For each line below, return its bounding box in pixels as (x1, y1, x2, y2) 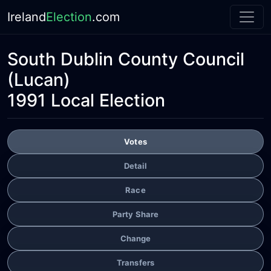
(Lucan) (7, 69, 70, 90)
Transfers (116, 257, 155, 267)
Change (120, 233, 151, 243)
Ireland (7, 10, 46, 24)
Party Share (112, 209, 159, 219)
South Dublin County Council (7, 48, 244, 70)
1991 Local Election (7, 90, 165, 111)
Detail (123, 160, 148, 171)
